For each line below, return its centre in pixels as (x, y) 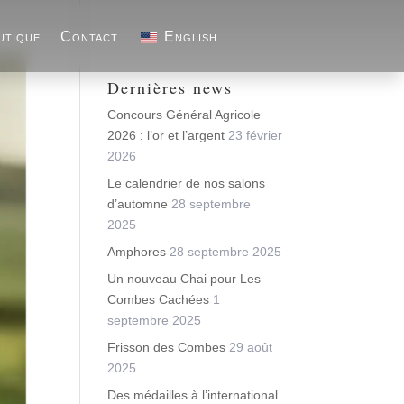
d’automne (138, 204)
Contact (90, 37)
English (191, 37)
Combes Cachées (159, 299)
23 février (256, 135)
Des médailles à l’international (193, 395)
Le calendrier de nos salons (187, 183)
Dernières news (170, 87)
